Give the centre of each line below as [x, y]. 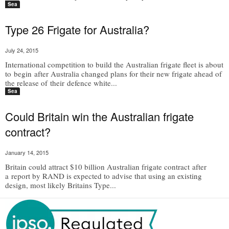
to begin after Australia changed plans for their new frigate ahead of [113, 74]
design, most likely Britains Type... [61, 185]
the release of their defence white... [61, 83]
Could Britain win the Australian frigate [99, 116]
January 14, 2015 [27, 152]
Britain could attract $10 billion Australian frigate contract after [106, 167]
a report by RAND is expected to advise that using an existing [104, 176]
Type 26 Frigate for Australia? [77, 29]
